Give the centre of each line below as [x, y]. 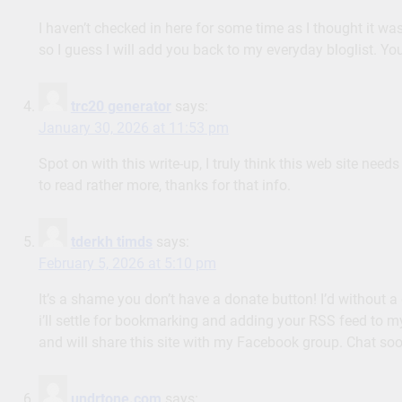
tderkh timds [111, 242]
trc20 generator [121, 107]
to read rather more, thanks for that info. [164, 186]
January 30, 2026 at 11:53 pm [133, 128]
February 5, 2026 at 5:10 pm [127, 264]
